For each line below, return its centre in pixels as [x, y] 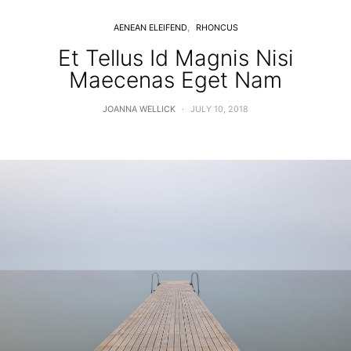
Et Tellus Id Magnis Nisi [175, 58]
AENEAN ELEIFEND [150, 27]
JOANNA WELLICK [139, 109]
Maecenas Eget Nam [175, 80]
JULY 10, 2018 [219, 109]
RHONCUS [217, 27]
